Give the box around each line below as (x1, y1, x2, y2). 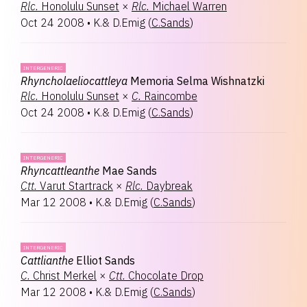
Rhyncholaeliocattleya (21, 74, 127, 88)
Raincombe (144, 89, 197, 103)
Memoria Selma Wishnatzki (130, 74, 265, 88)
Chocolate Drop (128, 269, 204, 282)
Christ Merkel (33, 269, 97, 282)
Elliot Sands (76, 254, 135, 267)
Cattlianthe (21, 254, 73, 267)
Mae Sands (102, 164, 157, 177)
